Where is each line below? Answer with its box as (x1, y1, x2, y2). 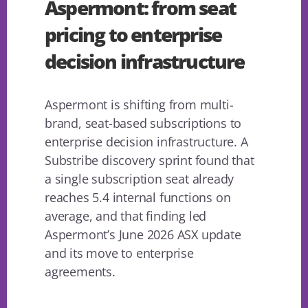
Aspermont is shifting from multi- (45, 96, 234, 113)
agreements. (45, 263, 115, 280)
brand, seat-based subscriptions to (45, 115, 242, 132)
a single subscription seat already (45, 170, 234, 188)
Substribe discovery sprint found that (45, 152, 254, 169)
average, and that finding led (45, 208, 207, 225)
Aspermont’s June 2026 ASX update (45, 226, 241, 243)
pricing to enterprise (45, 21, 222, 48)
